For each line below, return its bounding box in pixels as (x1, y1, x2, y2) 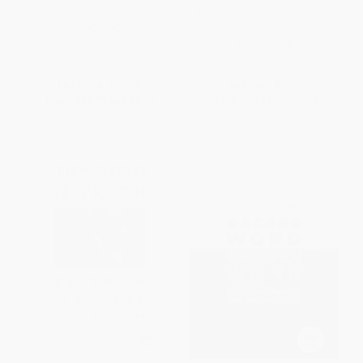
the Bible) (77, 6, 122, 19)
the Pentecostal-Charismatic (199, 6, 329, 19)
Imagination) (234, 21, 293, 34)
